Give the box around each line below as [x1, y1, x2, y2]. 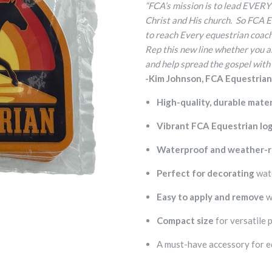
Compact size [157, 215, 214, 226]
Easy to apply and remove [157, 191, 265, 202]
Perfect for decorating [157, 168, 255, 178]
